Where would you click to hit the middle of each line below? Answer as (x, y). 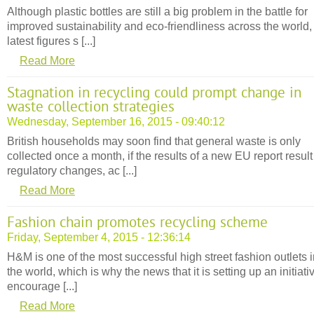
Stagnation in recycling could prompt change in (154, 93)
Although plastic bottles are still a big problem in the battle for (157, 11)
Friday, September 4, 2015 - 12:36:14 (99, 237)
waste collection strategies (91, 107)
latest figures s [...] (51, 41)
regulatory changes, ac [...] (72, 170)
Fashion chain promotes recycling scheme (137, 223)
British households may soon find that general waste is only (154, 141)
